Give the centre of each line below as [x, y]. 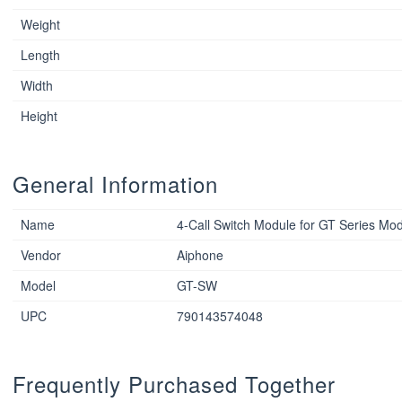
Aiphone [200, 255]
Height [39, 116]
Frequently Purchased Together [175, 384]
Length [40, 55]
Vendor [40, 255]
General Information [116, 184]
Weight [40, 25]
